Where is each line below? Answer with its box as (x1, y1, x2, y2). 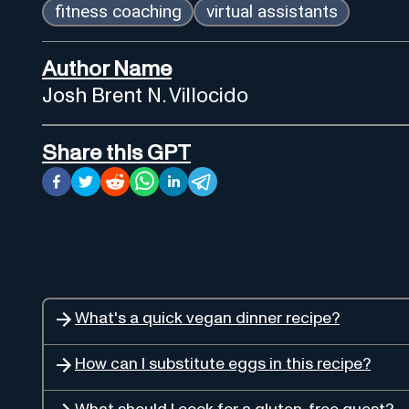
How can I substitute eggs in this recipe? (75, 355, 371, 372)
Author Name (42, 58, 172, 80)
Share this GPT (42, 142, 191, 164)
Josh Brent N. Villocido (42, 85, 248, 107)
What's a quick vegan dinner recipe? (75, 309, 340, 327)
